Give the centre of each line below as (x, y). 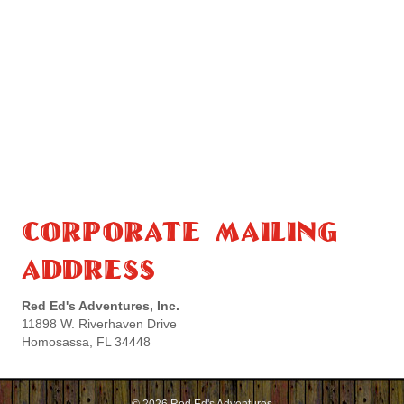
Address (88, 269)
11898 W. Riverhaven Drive (99, 324)
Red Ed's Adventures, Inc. (101, 306)
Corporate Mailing (180, 231)
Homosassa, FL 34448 (86, 342)
